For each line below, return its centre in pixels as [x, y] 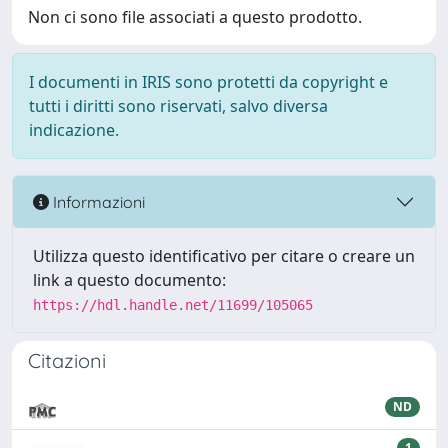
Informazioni [97, 201]
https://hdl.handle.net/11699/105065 [173, 305]
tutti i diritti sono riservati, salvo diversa [178, 106]
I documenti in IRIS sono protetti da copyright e [208, 82]
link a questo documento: [129, 280]
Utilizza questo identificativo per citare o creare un [224, 256]
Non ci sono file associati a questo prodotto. [195, 17]
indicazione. [74, 130]
